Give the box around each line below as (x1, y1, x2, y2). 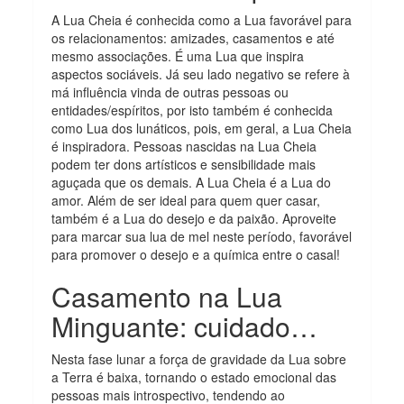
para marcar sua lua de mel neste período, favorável (51, 226, 353, 245)
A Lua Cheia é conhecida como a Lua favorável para (51, 10, 353, 29)
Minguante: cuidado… (51, 306, 318, 345)
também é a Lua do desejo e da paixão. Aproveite (51, 208, 337, 227)
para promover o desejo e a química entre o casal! (51, 244, 341, 263)
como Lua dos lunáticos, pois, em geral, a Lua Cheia (51, 118, 353, 137)
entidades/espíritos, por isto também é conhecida (51, 100, 334, 119)
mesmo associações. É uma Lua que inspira (51, 46, 305, 65)
